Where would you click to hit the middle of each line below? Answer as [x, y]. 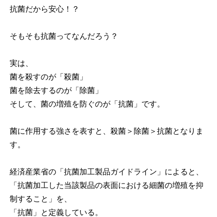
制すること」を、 [41, 199]
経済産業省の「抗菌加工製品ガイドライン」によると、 [107, 172]
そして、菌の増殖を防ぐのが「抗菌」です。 [87, 104]
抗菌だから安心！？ [45, 9]
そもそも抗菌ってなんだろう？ [64, 36]
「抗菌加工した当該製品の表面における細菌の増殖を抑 [107, 186]
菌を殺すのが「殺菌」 [48, 77]
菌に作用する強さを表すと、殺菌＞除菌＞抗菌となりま [107, 131]
